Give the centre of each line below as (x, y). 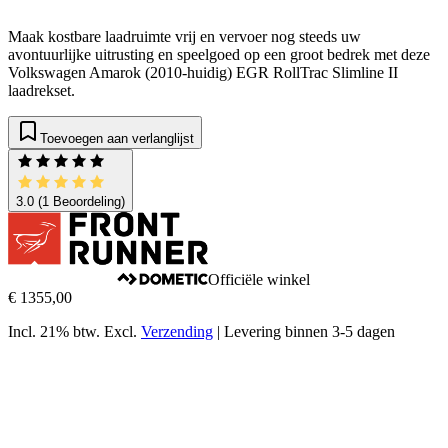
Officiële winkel (259, 280)
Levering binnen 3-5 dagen (309, 332)
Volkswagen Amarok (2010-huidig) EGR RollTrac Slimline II (203, 73)
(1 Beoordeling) (79, 202)
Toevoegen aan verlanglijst (117, 139)
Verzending (177, 332)
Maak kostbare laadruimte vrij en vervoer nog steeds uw (184, 37)
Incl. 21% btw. (54, 332)
